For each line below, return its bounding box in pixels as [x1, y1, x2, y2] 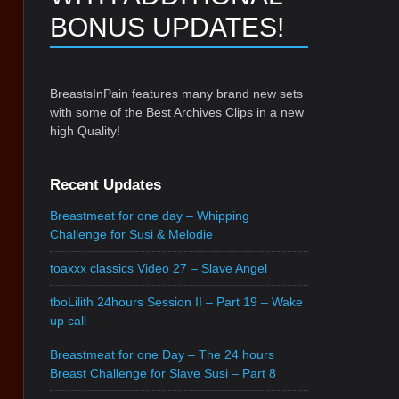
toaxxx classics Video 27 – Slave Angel [50, 261, 267, 276]
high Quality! [50, 124, 120, 139]
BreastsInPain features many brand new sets [50, 86, 303, 102]
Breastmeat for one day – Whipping [50, 208, 249, 224]
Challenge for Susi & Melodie [50, 227, 213, 242]
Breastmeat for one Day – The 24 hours [50, 347, 274, 362]
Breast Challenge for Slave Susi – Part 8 [50, 366, 276, 381]
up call [50, 313, 86, 329]
